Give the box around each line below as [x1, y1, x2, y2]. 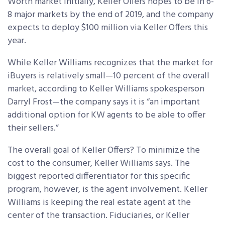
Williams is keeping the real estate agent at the [8, 195, 191, 210]
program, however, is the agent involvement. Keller [8, 182, 207, 197]
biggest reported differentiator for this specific [8, 169, 190, 184]
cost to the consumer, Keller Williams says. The [8, 156, 190, 171]
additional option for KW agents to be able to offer [8, 108, 205, 123]
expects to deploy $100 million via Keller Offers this [8, 21, 208, 36]
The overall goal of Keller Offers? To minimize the [8, 143, 200, 158]
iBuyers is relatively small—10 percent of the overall [8, 69, 209, 84]
